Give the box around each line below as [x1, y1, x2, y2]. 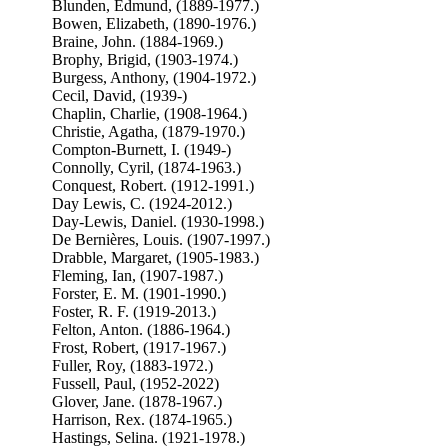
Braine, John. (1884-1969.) [51, 33, 223, 50]
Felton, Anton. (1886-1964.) [51, 321, 230, 338]
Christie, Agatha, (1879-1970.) [51, 123, 245, 140]
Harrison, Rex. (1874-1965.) [51, 411, 232, 428]
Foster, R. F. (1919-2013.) [51, 303, 216, 320]
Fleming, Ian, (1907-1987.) [51, 267, 223, 284]
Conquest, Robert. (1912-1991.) [51, 177, 254, 194]
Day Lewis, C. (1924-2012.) [51, 195, 232, 212]
